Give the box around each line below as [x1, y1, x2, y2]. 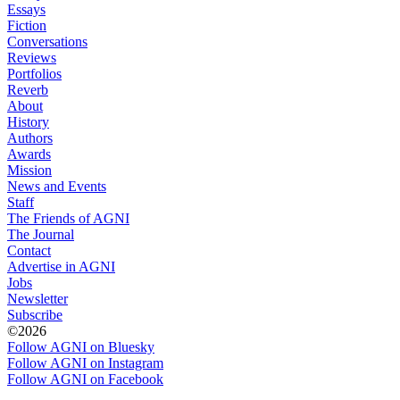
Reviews [7, 49, 56, 65]
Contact [7, 242, 51, 258]
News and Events [7, 178, 106, 194]
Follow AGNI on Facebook [7, 371, 163, 387]
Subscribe [7, 306, 62, 322]
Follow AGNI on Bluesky [7, 338, 154, 354]
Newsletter [7, 290, 68, 306]
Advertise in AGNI [7, 258, 115, 274]
